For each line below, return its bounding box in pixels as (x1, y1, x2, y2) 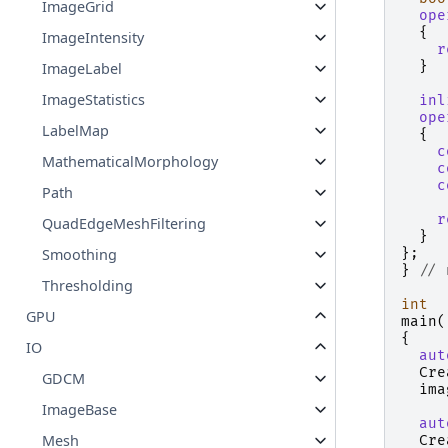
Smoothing (42, 245, 118, 265)
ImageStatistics (42, 90, 146, 110)
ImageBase (42, 400, 118, 420)
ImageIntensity (42, 28, 145, 48)
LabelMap (42, 121, 110, 141)
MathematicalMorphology (42, 152, 219, 172)
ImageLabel (42, 59, 123, 79)
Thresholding (42, 276, 134, 296)
